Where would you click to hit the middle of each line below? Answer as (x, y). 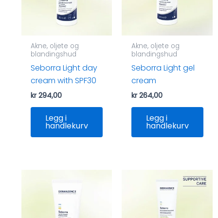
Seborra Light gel (163, 68)
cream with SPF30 (64, 80)
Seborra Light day (64, 68)
